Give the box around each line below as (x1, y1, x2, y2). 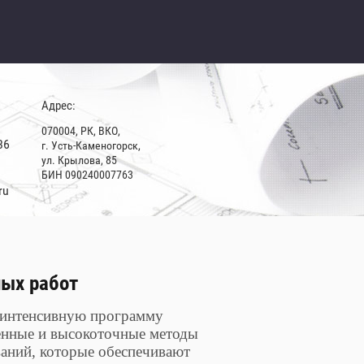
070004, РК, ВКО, (41, 124, 120, 137)
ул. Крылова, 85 (41, 154, 117, 167)
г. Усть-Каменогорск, (41, 139, 141, 152)
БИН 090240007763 (41, 168, 133, 181)
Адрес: (41, 98, 76, 113)
